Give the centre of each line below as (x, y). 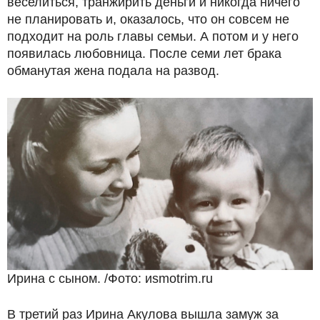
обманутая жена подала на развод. (113, 70)
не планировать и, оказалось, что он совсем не (148, 19)
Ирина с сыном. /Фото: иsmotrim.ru (110, 278)
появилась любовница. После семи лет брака (144, 53)
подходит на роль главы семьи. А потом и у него (153, 36)
